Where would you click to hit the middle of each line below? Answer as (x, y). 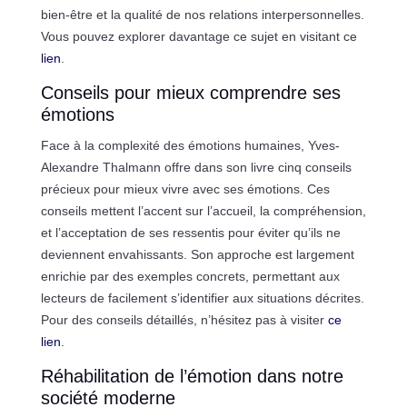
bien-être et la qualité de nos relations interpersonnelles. (202, 14)
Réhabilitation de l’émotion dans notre (192, 376)
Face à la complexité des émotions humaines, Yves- (190, 145)
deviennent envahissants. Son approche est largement (197, 254)
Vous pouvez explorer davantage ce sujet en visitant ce (199, 36)
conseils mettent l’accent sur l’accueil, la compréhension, (203, 210)
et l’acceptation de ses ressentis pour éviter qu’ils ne (190, 232)
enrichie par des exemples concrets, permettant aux (190, 276)
